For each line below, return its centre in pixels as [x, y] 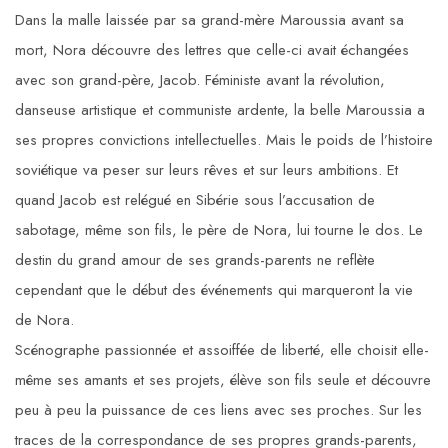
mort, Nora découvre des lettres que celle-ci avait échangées [212, 50]
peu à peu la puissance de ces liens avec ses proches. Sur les [218, 410]
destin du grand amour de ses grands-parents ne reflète [195, 260]
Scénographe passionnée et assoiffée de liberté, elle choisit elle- [222, 350]
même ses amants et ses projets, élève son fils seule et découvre [223, 380]
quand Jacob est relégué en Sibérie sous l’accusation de [195, 200]
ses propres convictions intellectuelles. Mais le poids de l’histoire [224, 140]
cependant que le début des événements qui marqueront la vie [214, 290]
